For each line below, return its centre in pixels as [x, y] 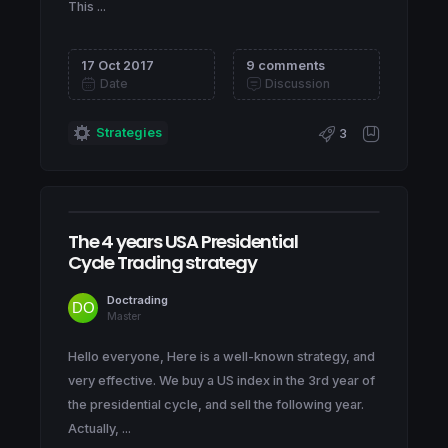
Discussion [296, 84]
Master [124, 316]
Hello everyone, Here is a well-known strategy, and [221, 357]
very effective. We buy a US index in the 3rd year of [221, 381]
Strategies [129, 133]
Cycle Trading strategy [162, 263]
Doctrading [137, 300]
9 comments [285, 66]
